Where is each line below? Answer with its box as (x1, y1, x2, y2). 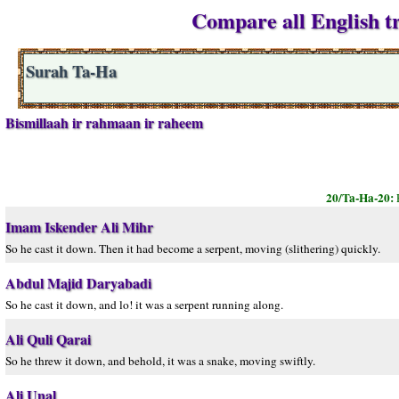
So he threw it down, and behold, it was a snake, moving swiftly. (5, 353, 315, 369)
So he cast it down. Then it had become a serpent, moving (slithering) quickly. (5, 240, 380, 256)
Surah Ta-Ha (26, 59, 117, 83)
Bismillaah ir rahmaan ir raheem (5, 112, 203, 133)
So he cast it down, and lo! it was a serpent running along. (5, 297, 283, 313)
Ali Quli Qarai (5, 329, 91, 349)
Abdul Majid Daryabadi (5, 273, 151, 293)
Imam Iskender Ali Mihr (5, 216, 153, 237)
